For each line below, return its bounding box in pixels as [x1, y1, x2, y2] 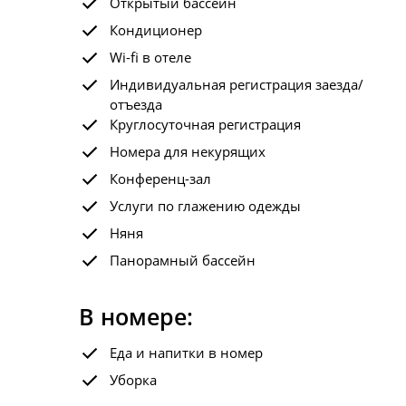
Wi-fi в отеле [110, 48, 191, 66]
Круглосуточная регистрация [110, 115, 301, 133]
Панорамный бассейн [110, 251, 256, 269]
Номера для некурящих [110, 142, 266, 160]
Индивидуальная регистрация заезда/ [110, 75, 363, 93]
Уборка [110, 371, 157, 389]
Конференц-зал [110, 169, 211, 188]
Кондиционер [110, 21, 202, 39]
